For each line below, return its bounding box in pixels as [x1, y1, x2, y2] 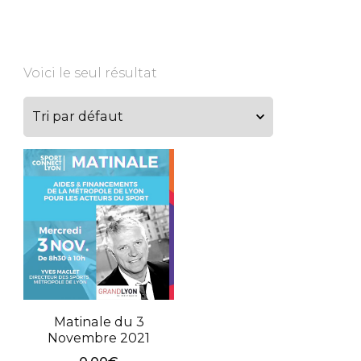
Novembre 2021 [48, 330, 151, 346]
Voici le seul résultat [23, 65, 157, 81]
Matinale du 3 [53, 314, 144, 330]
